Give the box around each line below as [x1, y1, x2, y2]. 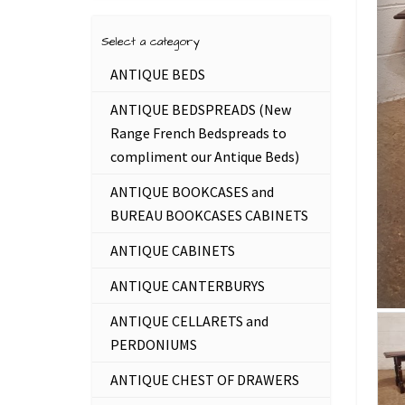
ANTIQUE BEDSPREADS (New [110, 100, 291, 118]
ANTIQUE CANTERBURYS [110, 277, 265, 295]
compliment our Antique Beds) [110, 147, 299, 165]
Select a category [101, 33, 200, 50]
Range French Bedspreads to [110, 124, 287, 142]
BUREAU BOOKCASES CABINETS [110, 206, 308, 224]
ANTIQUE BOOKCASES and [110, 183, 274, 201]
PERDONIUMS [110, 335, 197, 353]
